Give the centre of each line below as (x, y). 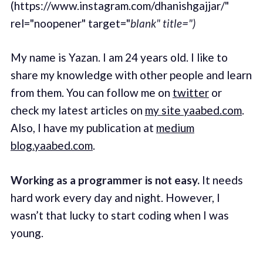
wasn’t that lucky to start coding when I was (119, 215)
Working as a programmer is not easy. (105, 180)
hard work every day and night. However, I (115, 197)
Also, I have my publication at (83, 128)
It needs (221, 180)
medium (175, 128)
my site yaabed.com (193, 110)
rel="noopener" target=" (70, 23)
